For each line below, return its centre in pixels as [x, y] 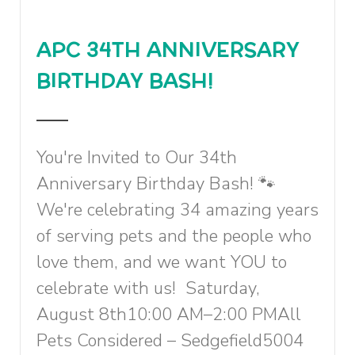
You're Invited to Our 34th [137, 158]
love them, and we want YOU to [162, 262]
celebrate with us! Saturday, [148, 288]
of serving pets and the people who [174, 236]
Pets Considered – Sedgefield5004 [170, 341]
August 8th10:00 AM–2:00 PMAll [169, 315]
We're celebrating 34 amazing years [177, 210]
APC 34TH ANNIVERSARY [168, 50]
